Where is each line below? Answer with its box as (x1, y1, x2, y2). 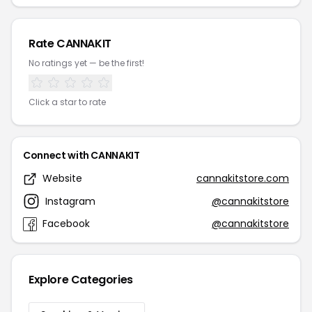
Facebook (42, 217, 90, 231)
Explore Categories (29, 272, 133, 288)
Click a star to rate (29, 96, 106, 108)
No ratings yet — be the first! (29, 57, 144, 69)
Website (42, 171, 82, 185)
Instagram (45, 194, 95, 208)
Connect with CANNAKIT (23, 148, 140, 162)
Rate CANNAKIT (29, 36, 111, 52)
